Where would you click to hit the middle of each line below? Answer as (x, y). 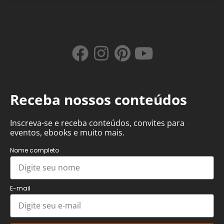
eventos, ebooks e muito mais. (67, 132)
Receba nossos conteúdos (98, 99)
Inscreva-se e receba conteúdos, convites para (97, 123)
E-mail (20, 188)
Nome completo (34, 150)
